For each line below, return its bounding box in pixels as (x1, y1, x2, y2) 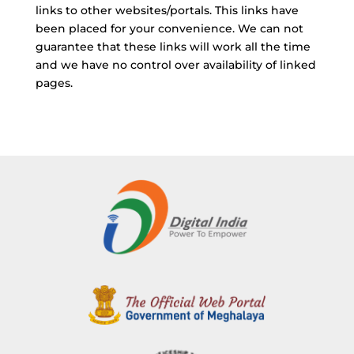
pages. (35, 76, 73, 90)
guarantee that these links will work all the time (35, 40, 311, 54)
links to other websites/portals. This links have (35, 3, 299, 17)
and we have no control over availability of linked (35, 58, 316, 72)
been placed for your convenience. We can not (35, 21, 303, 36)
